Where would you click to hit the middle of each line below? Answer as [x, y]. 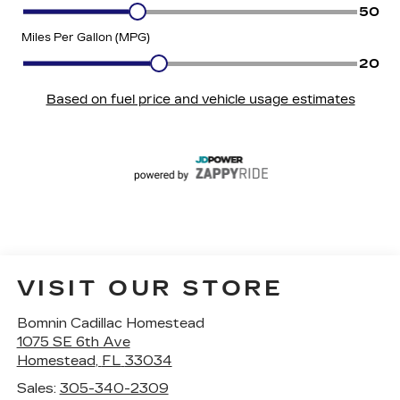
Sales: [38, 388]
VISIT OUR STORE [150, 288]
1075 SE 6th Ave [73, 342]
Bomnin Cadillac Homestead [110, 323]
